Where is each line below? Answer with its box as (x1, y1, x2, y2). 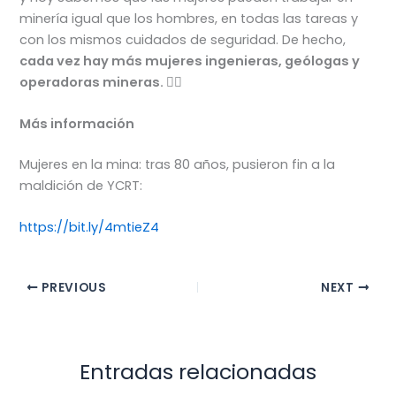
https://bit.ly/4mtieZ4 (19, 218, 160, 237)
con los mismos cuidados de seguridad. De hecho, (19, 30, 346, 49)
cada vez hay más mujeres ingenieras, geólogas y (19, 51, 361, 70)
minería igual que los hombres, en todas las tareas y (19, 9, 359, 27)
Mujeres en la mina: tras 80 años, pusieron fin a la (19, 155, 336, 173)
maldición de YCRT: (19, 176, 143, 194)
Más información (19, 114, 135, 133)
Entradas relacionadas (80, 357, 316, 387)
